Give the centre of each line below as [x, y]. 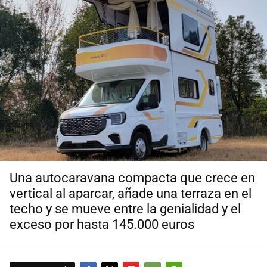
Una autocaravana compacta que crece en [132, 178]
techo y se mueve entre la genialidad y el [125, 209]
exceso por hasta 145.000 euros [102, 225]
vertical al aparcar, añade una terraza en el [131, 194]
